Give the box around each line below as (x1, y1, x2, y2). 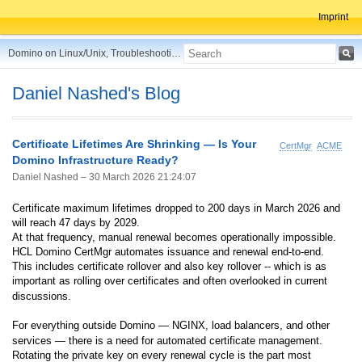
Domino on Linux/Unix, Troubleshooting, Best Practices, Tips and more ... (171, 48, 181, 59)
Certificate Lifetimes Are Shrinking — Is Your (12, 137, 256, 151)
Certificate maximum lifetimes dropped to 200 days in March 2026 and (12, 201, 340, 214)
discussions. (12, 289, 71, 302)
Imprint (318, 11, 348, 23)
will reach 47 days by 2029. (12, 216, 140, 229)
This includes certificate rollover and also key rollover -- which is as (12, 259, 326, 272)
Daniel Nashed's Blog (12, 83, 180, 103)
